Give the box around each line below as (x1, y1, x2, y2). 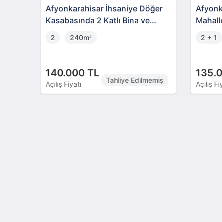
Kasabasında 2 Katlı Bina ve (46, 15, 150, 25)
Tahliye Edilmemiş (106, 75, 164, 84)
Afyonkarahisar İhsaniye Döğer (46, 3, 163, 13)
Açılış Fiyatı (46, 79, 82, 88)
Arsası (46, 27, 70, 37)
